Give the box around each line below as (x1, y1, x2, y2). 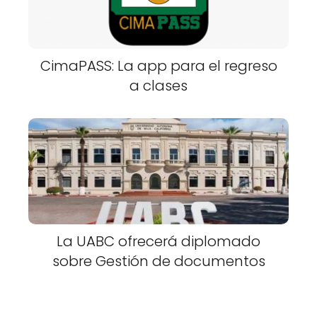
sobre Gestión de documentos (52, 250, 265, 271)
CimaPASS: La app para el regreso (40, 55, 277, 76)
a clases (129, 75, 188, 96)
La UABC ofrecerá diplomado (57, 231, 260, 251)
